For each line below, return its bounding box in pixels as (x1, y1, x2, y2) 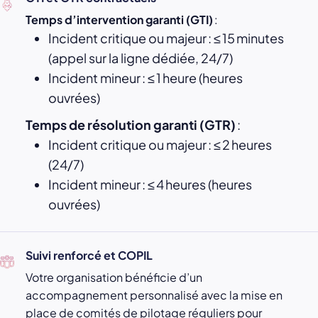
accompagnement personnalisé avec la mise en (26, 287, 283, 303)
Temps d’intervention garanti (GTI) (26, 12, 213, 28)
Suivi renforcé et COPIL (26, 248, 153, 263)
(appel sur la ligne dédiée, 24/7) (48, 50, 233, 67)
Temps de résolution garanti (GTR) (26, 116, 236, 133)
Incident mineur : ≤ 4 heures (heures (48, 176, 252, 193)
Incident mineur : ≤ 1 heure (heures (48, 70, 243, 87)
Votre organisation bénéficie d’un (26, 270, 202, 285)
